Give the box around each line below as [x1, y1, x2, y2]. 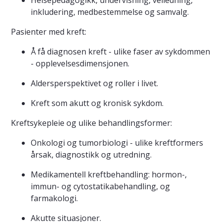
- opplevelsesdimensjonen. [31, 58, 129, 69]
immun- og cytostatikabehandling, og [31, 181, 170, 192]
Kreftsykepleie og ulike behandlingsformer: [11, 117, 172, 129]
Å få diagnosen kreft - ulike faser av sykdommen [31, 46, 210, 57]
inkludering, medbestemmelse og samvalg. [31, 6, 189, 18]
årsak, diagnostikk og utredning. [31, 149, 152, 161]
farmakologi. [31, 193, 78, 204]
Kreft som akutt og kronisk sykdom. [31, 98, 164, 109]
